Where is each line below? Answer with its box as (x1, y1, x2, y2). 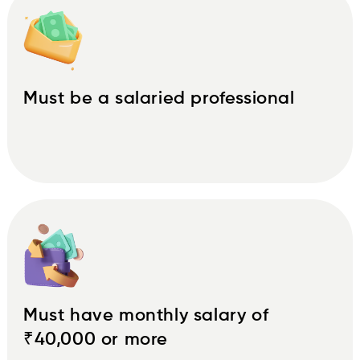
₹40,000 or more (23, 328, 168, 350)
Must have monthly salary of (23, 304, 269, 326)
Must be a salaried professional (23, 87, 295, 109)
